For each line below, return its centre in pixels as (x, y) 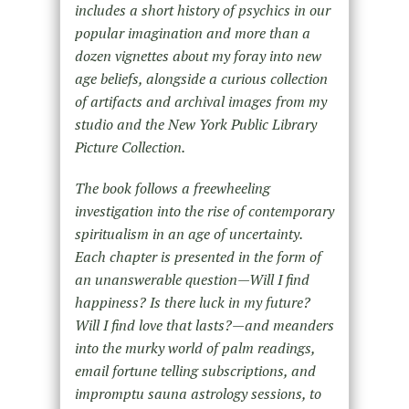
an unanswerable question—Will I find (192, 280)
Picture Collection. (130, 147)
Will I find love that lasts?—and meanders (204, 325)
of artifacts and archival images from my (200, 102)
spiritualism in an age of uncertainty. (188, 234)
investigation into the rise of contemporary (204, 211)
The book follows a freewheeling (172, 189)
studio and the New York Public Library (195, 125)
